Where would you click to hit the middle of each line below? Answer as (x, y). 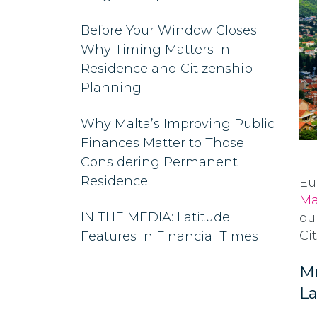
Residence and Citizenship (167, 68)
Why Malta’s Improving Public (178, 123)
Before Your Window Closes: (170, 30)
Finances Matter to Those (162, 143)
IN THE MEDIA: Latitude (155, 217)
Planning (113, 87)
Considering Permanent (159, 162)
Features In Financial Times (169, 236)
